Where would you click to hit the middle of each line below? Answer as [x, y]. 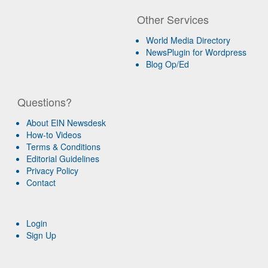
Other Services [173, 19]
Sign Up [42, 235]
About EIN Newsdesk [66, 122]
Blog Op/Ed [168, 64]
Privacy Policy [53, 170]
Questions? [45, 101]
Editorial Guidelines [63, 158]
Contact [41, 182]
